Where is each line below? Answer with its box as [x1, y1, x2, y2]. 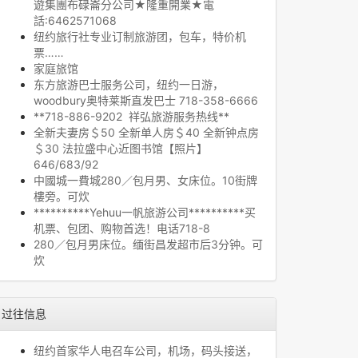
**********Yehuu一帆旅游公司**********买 [34, 205, 256, 219]
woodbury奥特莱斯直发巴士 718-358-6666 [34, 93, 258, 107]
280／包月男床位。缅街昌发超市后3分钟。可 [34, 237, 263, 251]
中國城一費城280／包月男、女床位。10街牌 [34, 173, 257, 187]
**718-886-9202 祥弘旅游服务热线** [34, 109, 229, 123]
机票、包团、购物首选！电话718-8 [34, 221, 210, 235]
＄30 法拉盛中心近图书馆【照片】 [34, 141, 208, 155]
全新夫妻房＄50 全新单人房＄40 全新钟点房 [34, 125, 259, 139]
